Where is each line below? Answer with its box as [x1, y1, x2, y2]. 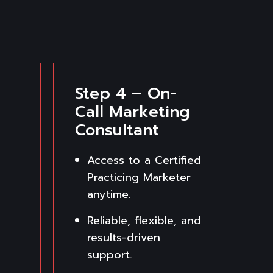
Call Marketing [75, 99, 190, 124]
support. [87, 246, 132, 263]
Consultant [75, 118, 159, 142]
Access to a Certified [87, 151, 201, 169]
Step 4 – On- [75, 81, 177, 105]
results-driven [87, 229, 160, 246]
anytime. [87, 185, 131, 203]
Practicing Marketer [87, 168, 191, 186]
